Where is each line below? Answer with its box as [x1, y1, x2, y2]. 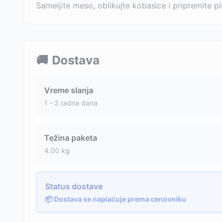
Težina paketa [44, 133, 97, 143]
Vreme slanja [44, 85, 93, 95]
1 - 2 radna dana [44, 99, 98, 107]
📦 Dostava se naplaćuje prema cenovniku [45, 195, 186, 203]
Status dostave [45, 181, 103, 191]
